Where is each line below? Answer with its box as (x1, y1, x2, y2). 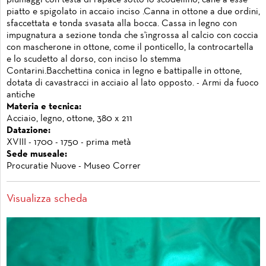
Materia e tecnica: (7, 102, 81, 111)
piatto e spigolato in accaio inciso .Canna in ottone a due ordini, (7, 7, 260, 16)
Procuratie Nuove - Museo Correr (7, 161, 141, 170)
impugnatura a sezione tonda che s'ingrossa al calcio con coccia (7, 31, 258, 40)
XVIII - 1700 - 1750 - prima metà (7, 138, 131, 147)
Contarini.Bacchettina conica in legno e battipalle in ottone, (7, 66, 242, 75)
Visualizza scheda (7, 194, 87, 204)
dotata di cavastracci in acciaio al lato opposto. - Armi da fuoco (7, 78, 259, 87)
